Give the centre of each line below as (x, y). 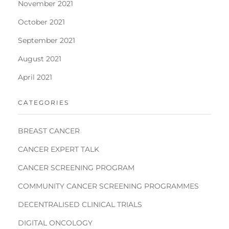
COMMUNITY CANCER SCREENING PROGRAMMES (108, 186)
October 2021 (41, 22)
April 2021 (35, 77)
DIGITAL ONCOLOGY (55, 223)
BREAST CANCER (49, 131)
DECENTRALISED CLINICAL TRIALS (80, 205)
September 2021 (47, 40)
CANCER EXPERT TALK (59, 150)
